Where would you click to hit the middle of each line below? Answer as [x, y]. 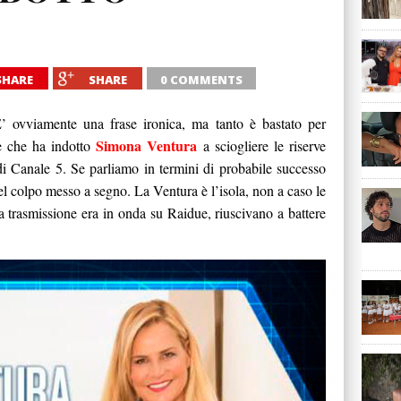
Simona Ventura [147, 145]
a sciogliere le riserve [264, 145]
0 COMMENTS [201, 80]
